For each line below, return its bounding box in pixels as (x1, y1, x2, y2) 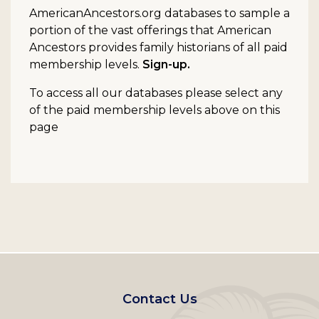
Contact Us (122, 291, 197, 308)
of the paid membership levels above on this (29, 103, 280, 117)
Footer (159, 278, 224, 307)
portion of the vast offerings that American (29, 23, 271, 38)
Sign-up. (142, 58, 190, 72)
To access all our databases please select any (29, 86, 283, 100)
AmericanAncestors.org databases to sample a (29, 6, 290, 21)
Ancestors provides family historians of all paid (29, 41, 288, 55)
